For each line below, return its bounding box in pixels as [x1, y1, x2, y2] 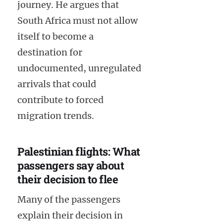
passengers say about [17, 158, 124, 173]
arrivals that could [17, 78, 96, 90]
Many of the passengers [17, 193, 120, 205]
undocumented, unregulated [17, 62, 141, 74]
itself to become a [17, 31, 94, 43]
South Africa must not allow [17, 15, 138, 27]
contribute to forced [17, 94, 104, 106]
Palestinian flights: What [17, 144, 140, 159]
